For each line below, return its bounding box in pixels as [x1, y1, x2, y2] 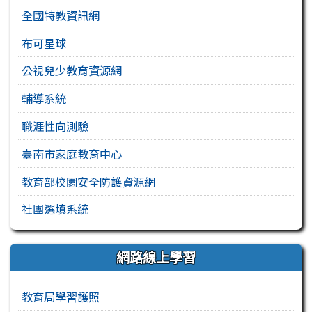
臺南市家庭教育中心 [22, 145, 123, 162]
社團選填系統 [22, 201, 89, 218]
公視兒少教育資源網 [22, 62, 123, 79]
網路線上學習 [116, 247, 196, 267]
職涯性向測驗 [22, 118, 89, 134]
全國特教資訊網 [22, 6, 100, 24]
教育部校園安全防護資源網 [22, 173, 156, 190]
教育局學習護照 [22, 288, 100, 305]
